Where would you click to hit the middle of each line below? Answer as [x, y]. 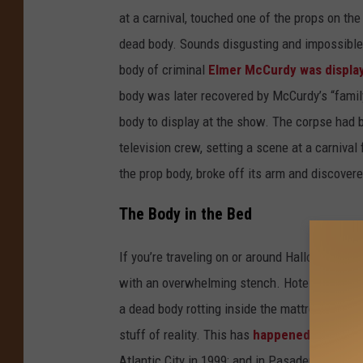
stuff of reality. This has [186, 335]
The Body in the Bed [186, 215]
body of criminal [162, 69]
